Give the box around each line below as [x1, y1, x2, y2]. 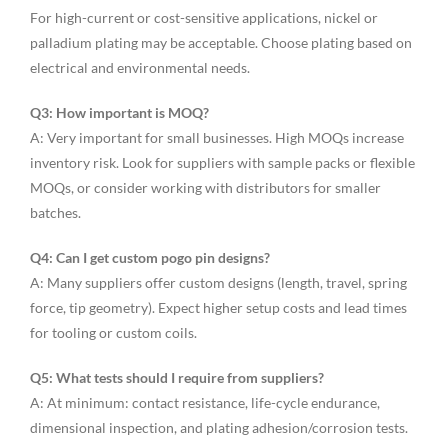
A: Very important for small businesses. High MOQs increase [29, 129, 404, 147]
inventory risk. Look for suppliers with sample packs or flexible [29, 154, 415, 172]
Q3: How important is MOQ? [29, 104, 209, 122]
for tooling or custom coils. [29, 324, 197, 342]
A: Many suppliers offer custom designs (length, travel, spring [29, 274, 407, 292]
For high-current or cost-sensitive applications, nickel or [29, 9, 378, 27]
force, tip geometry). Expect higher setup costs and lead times [29, 299, 407, 317]
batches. [29, 204, 81, 222]
